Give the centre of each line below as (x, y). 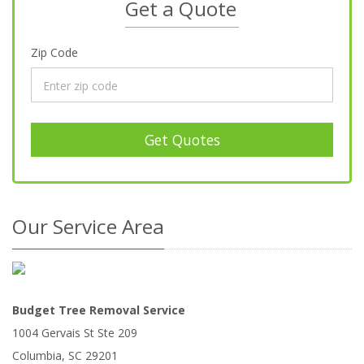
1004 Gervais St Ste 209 (75, 332)
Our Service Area (88, 226)
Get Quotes (182, 139)
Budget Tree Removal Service (99, 310)
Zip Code (54, 53)
